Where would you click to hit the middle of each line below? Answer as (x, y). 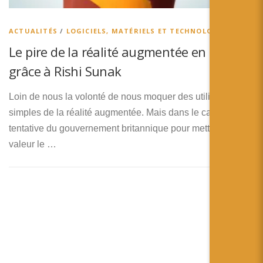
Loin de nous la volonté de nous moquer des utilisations (124, 97)
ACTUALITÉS (33, 31)
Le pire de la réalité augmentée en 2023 (124, 52)
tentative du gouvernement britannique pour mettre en (120, 129)
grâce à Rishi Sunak (65, 71)
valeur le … (33, 144)
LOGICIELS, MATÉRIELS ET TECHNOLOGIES (148, 31)
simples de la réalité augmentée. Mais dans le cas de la (124, 113)
